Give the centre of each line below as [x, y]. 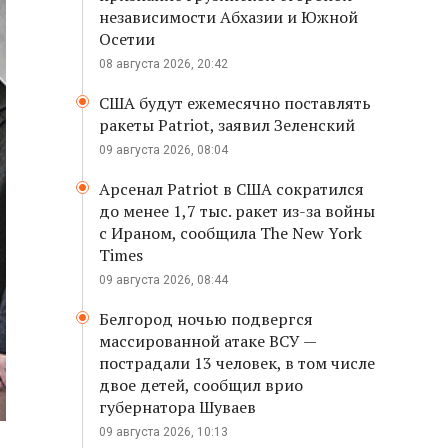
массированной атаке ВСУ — [207, 341]
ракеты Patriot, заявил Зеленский [227, 125]
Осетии [127, 39]
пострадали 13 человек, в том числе [237, 363]
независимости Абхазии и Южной [228, 17]
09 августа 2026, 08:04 [163, 150]
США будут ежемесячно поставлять [235, 103]
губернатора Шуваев [177, 407]
